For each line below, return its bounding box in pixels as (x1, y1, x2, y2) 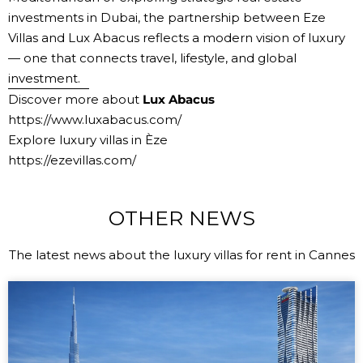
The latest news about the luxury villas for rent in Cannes (8, 246, 355, 263)
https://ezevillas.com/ (8, 152, 136, 169)
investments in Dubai (8, 10, 138, 26)
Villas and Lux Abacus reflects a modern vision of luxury (8, 30, 345, 46)
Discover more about (8, 92, 143, 108)
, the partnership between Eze (138, 10, 326, 26)
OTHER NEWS (108, 205, 255, 230)
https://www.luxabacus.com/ (8, 112, 181, 128)
